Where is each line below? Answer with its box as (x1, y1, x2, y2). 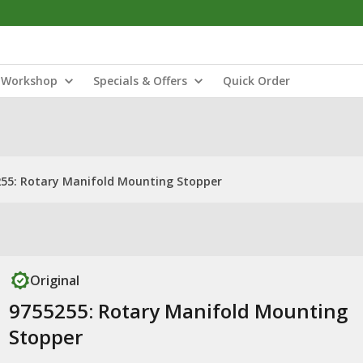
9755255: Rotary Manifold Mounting (8, 297, 348, 324)
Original (29, 271, 79, 289)
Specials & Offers (93, 73, 187, 88)
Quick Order (223, 73, 290, 88)
